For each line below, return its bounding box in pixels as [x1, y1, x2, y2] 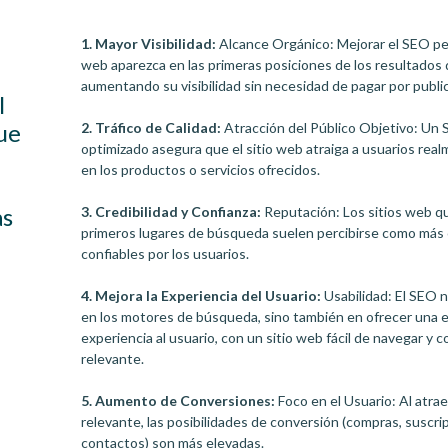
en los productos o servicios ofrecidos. [81, 161, 321, 178]
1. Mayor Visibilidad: [81, 35, 217, 52]
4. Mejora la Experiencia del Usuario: [81, 287, 325, 304]
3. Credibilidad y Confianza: [81, 203, 262, 220]
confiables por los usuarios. [81, 245, 250, 262]
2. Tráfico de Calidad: [81, 119, 222, 136]
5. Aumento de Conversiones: [81, 392, 276, 409]
